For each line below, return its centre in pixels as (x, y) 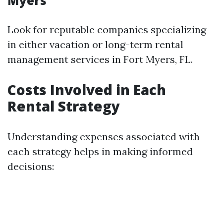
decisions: (31, 166)
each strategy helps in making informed (100, 151)
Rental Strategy (64, 106)
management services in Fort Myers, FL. (100, 59)
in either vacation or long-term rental (95, 44)
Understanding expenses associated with (104, 137)
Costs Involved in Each (87, 90)
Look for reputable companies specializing (107, 29)
